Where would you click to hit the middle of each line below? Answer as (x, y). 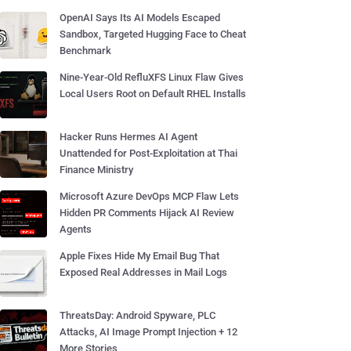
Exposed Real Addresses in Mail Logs (143, 272)
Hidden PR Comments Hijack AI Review (147, 213)
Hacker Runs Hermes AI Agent (128, 137)
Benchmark (85, 51)
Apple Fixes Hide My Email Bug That (139, 256)
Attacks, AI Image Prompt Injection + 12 (148, 332)
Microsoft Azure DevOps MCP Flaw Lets (149, 196)
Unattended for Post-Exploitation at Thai (148, 153)
